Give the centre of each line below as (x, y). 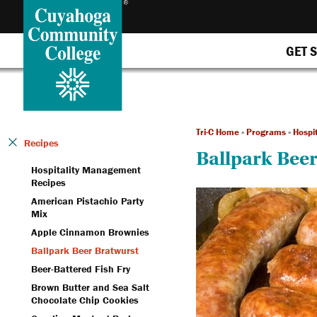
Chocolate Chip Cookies (85, 300)
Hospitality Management (86, 170)
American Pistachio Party (87, 201)
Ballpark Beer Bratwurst (85, 250)
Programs (266, 132)
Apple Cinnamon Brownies (90, 232)
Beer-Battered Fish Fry (81, 269)
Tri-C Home (217, 132)
